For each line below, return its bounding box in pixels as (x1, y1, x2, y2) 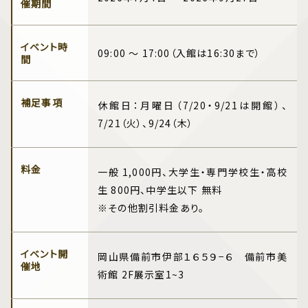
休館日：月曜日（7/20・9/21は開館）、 (98, 98, 287, 113)
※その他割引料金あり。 (98, 201, 205, 215)
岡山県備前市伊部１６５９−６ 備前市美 (98, 250, 287, 264)
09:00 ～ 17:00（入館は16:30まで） (98, 46, 261, 60)
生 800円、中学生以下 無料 (98, 183, 222, 197)
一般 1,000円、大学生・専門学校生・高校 (98, 165, 287, 179)
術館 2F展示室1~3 (98, 267, 185, 282)
